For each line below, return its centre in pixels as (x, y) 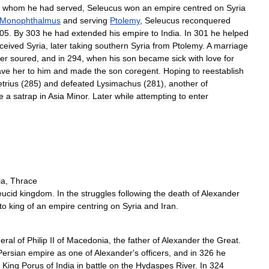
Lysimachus (119, 83)
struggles (98, 193)
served (69, 8)
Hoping (177, 71)
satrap (25, 96)
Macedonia (88, 240)
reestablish (223, 71)
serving (94, 20)
